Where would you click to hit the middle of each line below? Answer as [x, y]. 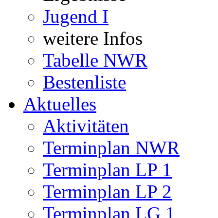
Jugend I [76, 16]
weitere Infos [93, 38]
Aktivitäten [86, 126]
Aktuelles [60, 104]
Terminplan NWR [111, 148]
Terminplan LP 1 [107, 170]
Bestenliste [84, 82]
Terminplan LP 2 [107, 191]
